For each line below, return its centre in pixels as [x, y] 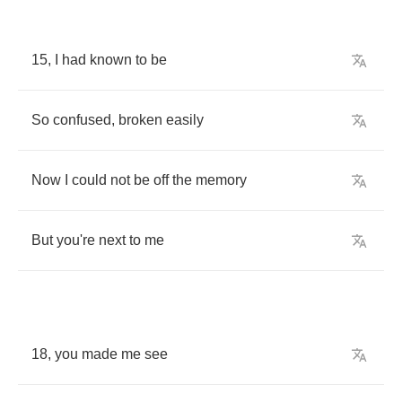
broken [140, 120]
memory [221, 180]
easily [185, 120]
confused [82, 120]
